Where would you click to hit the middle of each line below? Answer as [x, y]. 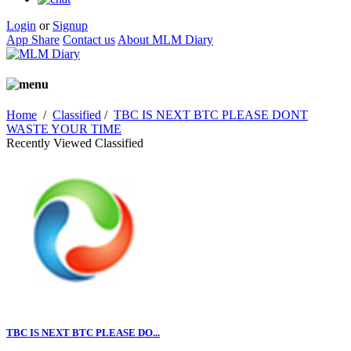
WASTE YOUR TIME [64, 129]
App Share [33, 39]
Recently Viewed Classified [75, 143]
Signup [70, 25]
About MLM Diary [165, 39]
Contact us [89, 39]
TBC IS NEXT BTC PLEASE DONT [211, 115]
